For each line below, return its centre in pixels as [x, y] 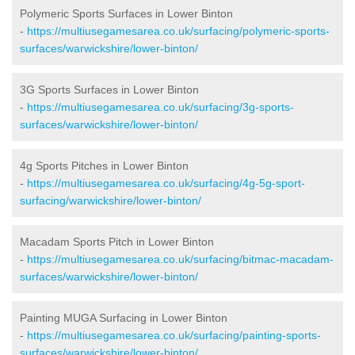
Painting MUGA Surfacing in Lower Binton [124, 317]
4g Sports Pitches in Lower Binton [104, 165]
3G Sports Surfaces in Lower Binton [109, 89]
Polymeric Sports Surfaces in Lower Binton [126, 13]
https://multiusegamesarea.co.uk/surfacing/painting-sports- [174, 335]
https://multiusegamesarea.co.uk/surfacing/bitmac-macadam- [180, 259]
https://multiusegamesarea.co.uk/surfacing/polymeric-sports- [178, 31]
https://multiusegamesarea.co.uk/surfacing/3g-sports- [160, 107]
